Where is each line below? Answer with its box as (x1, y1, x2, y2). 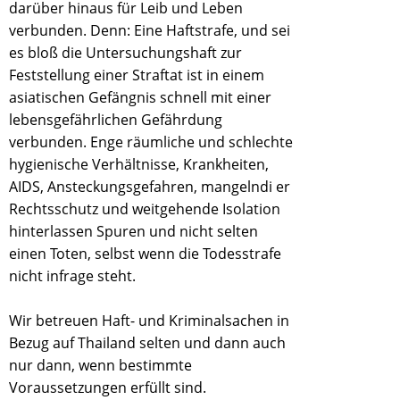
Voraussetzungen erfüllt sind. (9, 378, 206, 397)
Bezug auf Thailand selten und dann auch (9, 333, 286, 353)
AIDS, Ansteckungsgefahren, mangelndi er (9, 177, 290, 196)
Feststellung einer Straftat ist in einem (9, 65, 264, 85)
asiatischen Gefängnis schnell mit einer (9, 87, 271, 107)
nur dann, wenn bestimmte (9, 355, 192, 375)
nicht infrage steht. (9, 266, 136, 286)
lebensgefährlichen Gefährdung (9, 110, 222, 129)
